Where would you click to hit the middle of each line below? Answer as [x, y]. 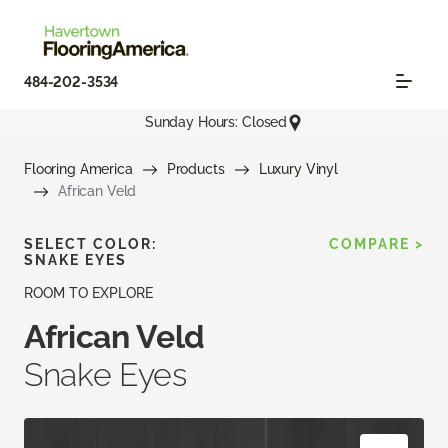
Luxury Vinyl [298, 168]
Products [195, 168]
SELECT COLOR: [90, 243]
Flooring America [78, 168]
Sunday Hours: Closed [216, 122]
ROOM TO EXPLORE [88, 292]
